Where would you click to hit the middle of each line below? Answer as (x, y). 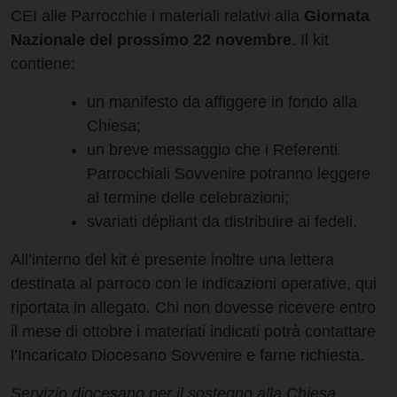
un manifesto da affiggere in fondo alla (222, 102)
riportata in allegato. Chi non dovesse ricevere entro (193, 308)
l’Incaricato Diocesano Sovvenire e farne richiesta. (187, 356)
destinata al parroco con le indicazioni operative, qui (194, 284)
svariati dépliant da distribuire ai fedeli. (222, 222)
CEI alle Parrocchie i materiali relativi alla (157, 16)
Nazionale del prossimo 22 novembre (151, 40)
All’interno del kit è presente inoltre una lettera (172, 260)
